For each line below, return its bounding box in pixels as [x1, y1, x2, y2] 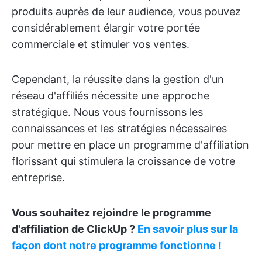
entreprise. [12, 171, 65, 184]
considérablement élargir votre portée [12, 22, 200, 34]
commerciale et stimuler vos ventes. [12, 38, 189, 50]
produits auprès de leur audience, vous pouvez [12, 5, 241, 18]
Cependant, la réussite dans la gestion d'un [12, 73, 224, 85]
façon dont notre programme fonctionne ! [12, 239, 222, 251]
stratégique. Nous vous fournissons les [12, 106, 203, 118]
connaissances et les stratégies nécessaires [12, 122, 227, 135]
